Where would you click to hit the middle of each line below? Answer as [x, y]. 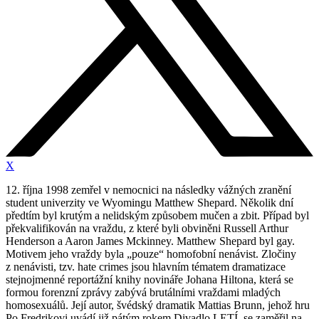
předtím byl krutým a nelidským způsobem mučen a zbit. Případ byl [157, 216]
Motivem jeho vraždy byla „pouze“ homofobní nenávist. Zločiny [151, 254]
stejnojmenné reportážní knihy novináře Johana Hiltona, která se [150, 280]
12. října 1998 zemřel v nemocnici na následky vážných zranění [148, 190]
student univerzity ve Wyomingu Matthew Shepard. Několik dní [150, 203]
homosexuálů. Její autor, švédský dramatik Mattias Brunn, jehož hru [158, 305]
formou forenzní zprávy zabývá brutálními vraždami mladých [143, 293]
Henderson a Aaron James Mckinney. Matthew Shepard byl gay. [150, 241]
